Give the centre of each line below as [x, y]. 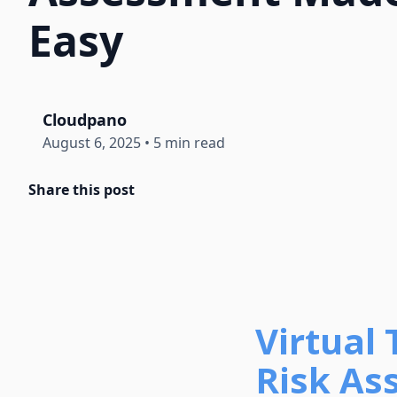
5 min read [189, 143]
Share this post [82, 189]
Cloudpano [85, 120]
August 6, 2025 [92, 143]
